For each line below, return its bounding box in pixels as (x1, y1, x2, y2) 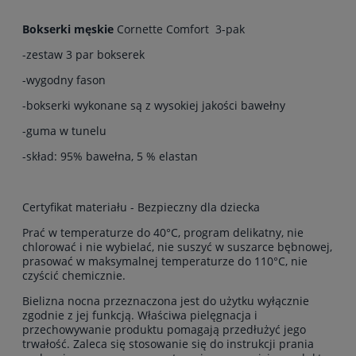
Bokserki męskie (22, 21, 114, 37)
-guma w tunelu (22, 123, 106, 139)
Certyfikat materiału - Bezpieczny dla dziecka (22, 199, 260, 215)
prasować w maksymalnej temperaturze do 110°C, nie (22, 253, 308, 269)
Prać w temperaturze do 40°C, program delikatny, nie (22, 225, 304, 241)
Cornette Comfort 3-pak (114, 21, 245, 37)
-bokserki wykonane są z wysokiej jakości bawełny (22, 98, 285, 114)
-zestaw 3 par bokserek (22, 47, 148, 63)
